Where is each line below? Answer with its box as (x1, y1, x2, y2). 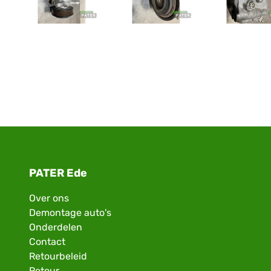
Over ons (29, 192, 69, 204)
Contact (29, 236, 65, 248)
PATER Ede (29, 166, 87, 180)
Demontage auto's (29, 207, 111, 219)
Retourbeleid (29, 250, 87, 263)
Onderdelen (29, 221, 82, 233)
